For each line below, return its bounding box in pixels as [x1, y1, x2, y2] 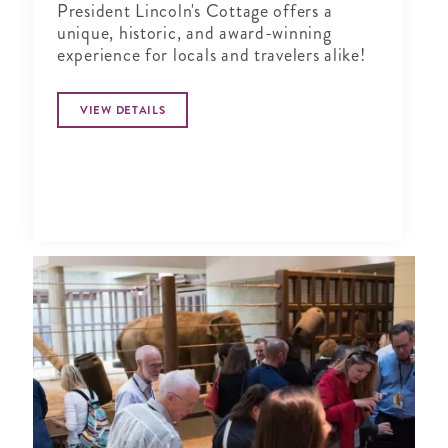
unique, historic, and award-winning [57, 20, 332, 47]
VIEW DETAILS [80, 102, 166, 119]
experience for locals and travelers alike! [57, 42, 366, 69]
